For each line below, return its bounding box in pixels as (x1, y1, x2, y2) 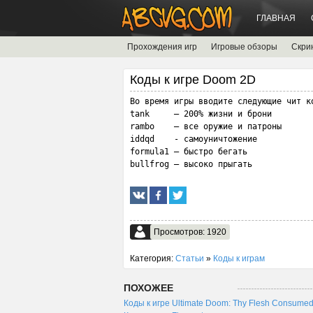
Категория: (130, 254, 175, 263)
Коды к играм (213, 254, 265, 263)
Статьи (175, 254, 204, 263)
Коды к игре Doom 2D (130, 73, 256, 87)
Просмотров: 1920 (154, 227, 226, 237)
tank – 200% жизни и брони (130, 109, 272, 119)
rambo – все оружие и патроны (130, 122, 282, 131)
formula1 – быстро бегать (130, 147, 247, 156)
